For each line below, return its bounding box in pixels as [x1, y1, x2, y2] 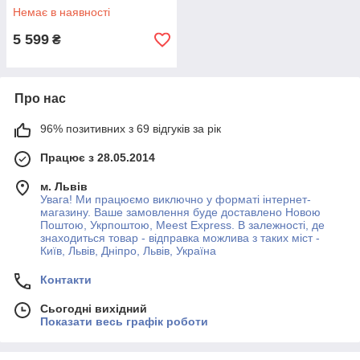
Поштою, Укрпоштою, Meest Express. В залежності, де [40, 219, 325, 232]
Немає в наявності [13, 6, 110, 19]
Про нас [14, 92, 66, 106]
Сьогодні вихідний [40, 302, 147, 316]
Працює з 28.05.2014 [40, 151, 155, 165]
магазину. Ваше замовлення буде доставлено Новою [40, 206, 321, 219]
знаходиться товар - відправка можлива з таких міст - [40, 231, 320, 245]
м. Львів [40, 180, 88, 194]
